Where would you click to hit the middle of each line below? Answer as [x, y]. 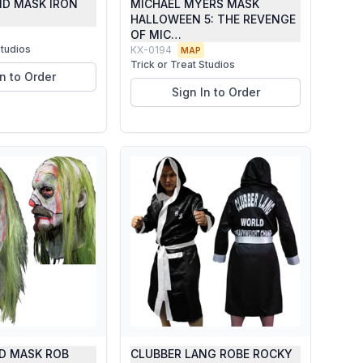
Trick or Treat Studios [183, 64]
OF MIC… [156, 34]
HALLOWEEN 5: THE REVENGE [213, 19]
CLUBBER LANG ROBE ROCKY [211, 354]
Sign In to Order [216, 92]
